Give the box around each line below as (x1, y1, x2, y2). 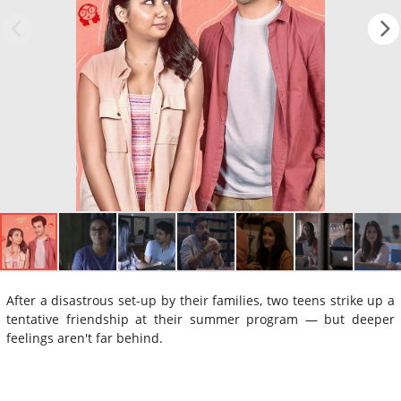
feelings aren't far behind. (6, 328, 163, 346)
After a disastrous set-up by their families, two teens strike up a (6, 291, 395, 309)
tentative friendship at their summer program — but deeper (6, 310, 395, 328)
